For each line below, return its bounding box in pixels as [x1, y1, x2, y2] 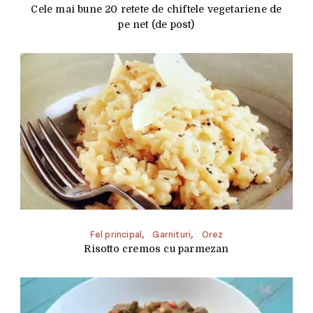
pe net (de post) [118, 18, 195, 30]
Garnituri [152, 229, 191, 241]
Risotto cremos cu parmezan [84, 243, 229, 255]
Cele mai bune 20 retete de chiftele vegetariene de [31, 3, 282, 15]
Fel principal [89, 229, 143, 241]
